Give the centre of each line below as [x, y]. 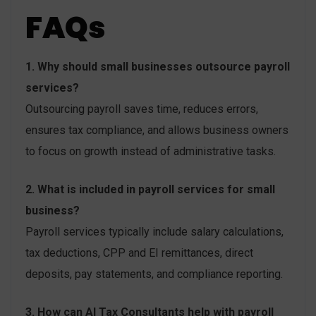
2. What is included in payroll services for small [150, 190]
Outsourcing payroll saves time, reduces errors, [142, 109]
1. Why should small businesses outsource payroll [158, 67]
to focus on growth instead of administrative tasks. [151, 152]
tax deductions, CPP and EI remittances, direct [139, 253]
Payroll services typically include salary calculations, [154, 232]
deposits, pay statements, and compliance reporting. [154, 274]
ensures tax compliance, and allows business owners [157, 130]
